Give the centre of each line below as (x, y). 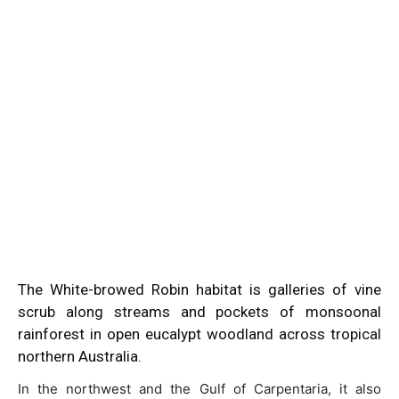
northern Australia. (80, 356)
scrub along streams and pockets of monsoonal (199, 312)
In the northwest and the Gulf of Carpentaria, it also (199, 389)
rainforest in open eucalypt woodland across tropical (199, 334)
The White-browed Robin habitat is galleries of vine (199, 289)
